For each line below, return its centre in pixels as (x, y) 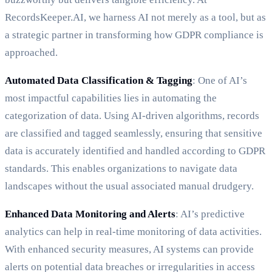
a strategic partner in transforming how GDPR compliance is (134, 35)
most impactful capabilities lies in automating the (111, 98)
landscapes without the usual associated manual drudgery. (129, 186)
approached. (31, 53)
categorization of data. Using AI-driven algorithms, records (132, 116)
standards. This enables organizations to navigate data (121, 169)
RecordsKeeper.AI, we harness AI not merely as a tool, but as (135, 18)
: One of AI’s (220, 81)
